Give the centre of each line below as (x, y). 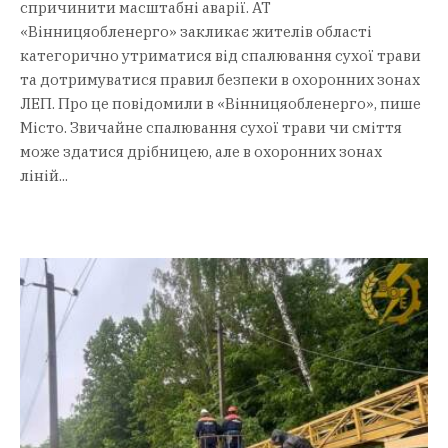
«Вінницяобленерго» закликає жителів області (196, 31)
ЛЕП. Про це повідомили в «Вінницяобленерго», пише (220, 103)
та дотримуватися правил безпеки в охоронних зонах (220, 79)
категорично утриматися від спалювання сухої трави (220, 55)
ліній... (44, 175)
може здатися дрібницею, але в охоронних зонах (201, 151)
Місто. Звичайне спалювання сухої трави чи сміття (211, 127)
